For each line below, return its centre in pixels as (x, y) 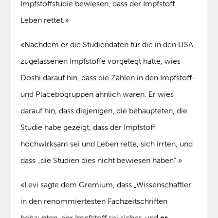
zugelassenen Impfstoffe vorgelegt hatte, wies (101, 61)
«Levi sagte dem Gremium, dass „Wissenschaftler (106, 185)
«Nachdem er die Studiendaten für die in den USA (107, 45)
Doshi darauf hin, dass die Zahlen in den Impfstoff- (108, 78)
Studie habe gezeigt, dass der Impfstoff (88, 127)
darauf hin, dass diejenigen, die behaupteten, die (104, 111)
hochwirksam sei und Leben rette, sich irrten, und (107, 144)
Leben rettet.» (45, 20)
